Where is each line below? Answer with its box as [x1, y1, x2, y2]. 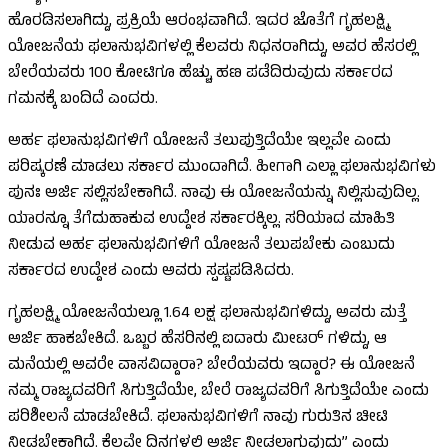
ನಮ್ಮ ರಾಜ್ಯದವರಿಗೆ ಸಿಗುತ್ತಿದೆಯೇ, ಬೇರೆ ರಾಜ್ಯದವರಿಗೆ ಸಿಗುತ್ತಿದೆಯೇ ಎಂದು [8, 379, 429, 406]
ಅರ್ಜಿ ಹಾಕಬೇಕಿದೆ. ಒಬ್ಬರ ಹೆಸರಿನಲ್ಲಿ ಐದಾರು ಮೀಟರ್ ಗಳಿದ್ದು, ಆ [8, 327, 387, 354]
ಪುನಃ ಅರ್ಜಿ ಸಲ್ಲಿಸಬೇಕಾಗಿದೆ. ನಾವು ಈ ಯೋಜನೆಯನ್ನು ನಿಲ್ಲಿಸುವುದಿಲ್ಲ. [8, 181, 420, 208]
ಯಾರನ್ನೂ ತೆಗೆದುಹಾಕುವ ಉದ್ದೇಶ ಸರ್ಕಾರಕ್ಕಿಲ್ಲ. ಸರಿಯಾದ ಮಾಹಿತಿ [8, 207, 395, 234]
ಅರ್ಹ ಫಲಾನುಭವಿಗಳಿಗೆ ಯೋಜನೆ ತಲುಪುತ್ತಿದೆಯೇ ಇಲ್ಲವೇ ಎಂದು [8, 129, 391, 156]
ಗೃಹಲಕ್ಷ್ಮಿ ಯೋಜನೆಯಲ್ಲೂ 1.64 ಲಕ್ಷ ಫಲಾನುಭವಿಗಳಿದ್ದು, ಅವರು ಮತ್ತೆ [8, 301, 406, 328]
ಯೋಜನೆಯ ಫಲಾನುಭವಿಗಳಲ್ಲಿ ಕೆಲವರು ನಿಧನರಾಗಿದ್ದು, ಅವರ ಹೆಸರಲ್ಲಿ [8, 35, 417, 62]
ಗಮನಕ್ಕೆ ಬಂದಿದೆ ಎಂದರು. [8, 87, 158, 114]
